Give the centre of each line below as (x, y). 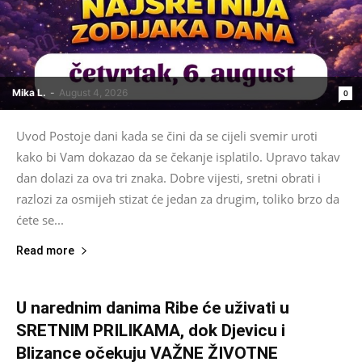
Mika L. (29, 92)
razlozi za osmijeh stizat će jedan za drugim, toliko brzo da (178, 198)
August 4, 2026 (93, 92)
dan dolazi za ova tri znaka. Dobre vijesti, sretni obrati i (168, 177)
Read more (45, 250)
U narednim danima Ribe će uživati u (153, 307)
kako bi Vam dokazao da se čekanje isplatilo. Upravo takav (178, 156)
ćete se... (40, 219)
